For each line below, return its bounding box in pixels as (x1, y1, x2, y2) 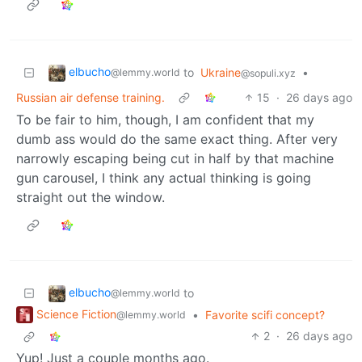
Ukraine (200, 65, 241, 79)
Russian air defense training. (16, 90, 165, 104)
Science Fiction (36, 306, 116, 321)
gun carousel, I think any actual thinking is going (16, 169, 311, 186)
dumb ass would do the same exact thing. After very (16, 130, 338, 147)
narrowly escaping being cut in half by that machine (16, 149, 334, 166)
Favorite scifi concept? (205, 307, 325, 322)
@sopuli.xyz (241, 66, 296, 79)
